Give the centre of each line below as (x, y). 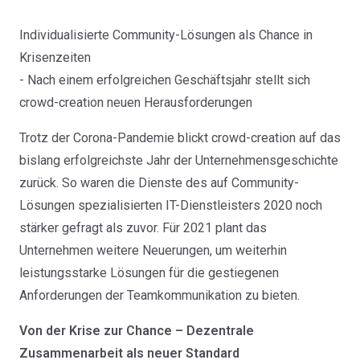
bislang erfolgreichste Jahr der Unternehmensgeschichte (179, 161)
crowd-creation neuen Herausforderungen (136, 103)
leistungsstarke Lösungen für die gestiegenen (149, 273)
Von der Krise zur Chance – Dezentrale (137, 331)
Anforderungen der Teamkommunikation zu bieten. (160, 296)
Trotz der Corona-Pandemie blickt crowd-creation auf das (180, 138)
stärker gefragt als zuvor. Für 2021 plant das (143, 228)
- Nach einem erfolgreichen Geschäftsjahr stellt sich (165, 80)
